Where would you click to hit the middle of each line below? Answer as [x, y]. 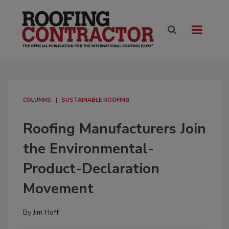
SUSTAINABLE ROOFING [95, 100]
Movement [58, 189]
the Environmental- [88, 149]
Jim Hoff [46, 213]
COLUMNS [37, 100]
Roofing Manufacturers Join [114, 129]
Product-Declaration [91, 169]
